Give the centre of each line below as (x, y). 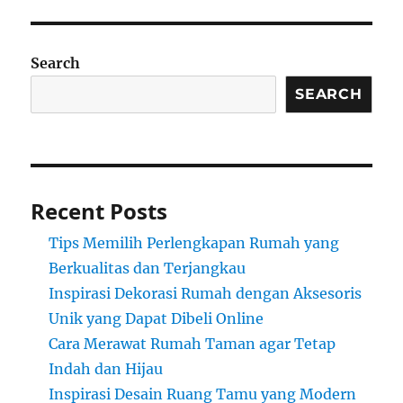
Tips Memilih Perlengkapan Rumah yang (194, 243)
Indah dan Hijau (106, 369)
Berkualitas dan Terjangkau (148, 269)
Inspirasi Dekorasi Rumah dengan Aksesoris (206, 294)
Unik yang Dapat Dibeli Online (157, 319)
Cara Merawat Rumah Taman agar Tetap (193, 344)
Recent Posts (99, 211)
